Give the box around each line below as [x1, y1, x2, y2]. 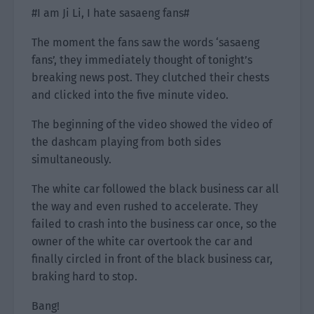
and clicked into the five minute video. [32, 88, 228, 102]
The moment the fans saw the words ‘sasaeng [32, 36, 259, 49]
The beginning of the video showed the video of [32, 118, 272, 131]
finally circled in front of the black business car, [32, 252, 273, 266]
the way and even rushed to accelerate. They [32, 200, 258, 213]
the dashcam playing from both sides [32, 135, 221, 149]
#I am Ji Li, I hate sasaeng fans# [32, 6, 189, 20]
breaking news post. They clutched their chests [32, 71, 269, 84]
